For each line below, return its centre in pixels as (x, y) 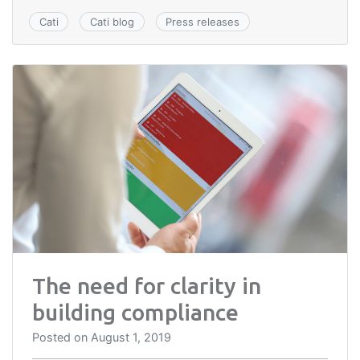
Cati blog (112, 21)
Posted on (61, 337)
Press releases (203, 21)
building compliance (135, 312)
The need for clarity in (147, 285)
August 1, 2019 (131, 337)
